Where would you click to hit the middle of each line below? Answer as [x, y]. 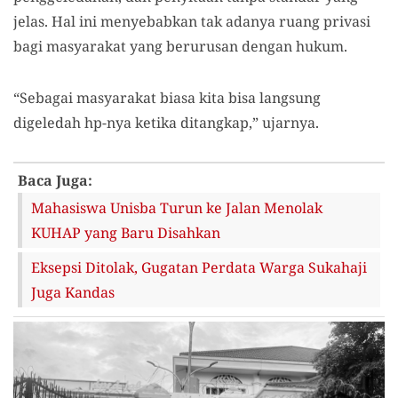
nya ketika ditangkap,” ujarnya [211, 123]
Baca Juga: [55, 180]
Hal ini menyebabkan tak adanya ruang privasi [211, 21]
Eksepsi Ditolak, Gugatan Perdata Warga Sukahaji [199, 267]
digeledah [49, 123]
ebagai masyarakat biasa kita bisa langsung [174, 98]
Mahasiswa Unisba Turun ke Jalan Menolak [177, 208]
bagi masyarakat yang [90, 46]
